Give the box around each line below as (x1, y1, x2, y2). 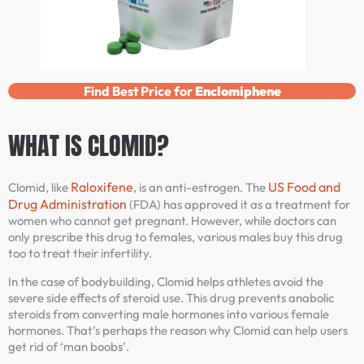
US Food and (268, 179, 340, 196)
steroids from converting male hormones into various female (8, 305, 329, 322)
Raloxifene (71, 179, 133, 196)
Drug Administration (8, 196, 127, 213)
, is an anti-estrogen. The (133, 180, 268, 196)
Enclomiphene (194, 83, 281, 100)
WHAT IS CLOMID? (8, 128, 169, 165)
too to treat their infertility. (8, 245, 152, 262)
